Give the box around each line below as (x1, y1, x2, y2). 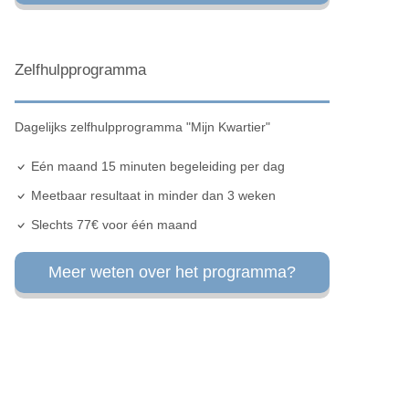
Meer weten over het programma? (47, 262, 296, 281)
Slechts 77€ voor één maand (26, 216, 197, 232)
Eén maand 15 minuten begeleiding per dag (26, 158, 285, 173)
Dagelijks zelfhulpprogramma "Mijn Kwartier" (14, 119, 270, 134)
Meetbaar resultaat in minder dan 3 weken (26, 187, 276, 203)
